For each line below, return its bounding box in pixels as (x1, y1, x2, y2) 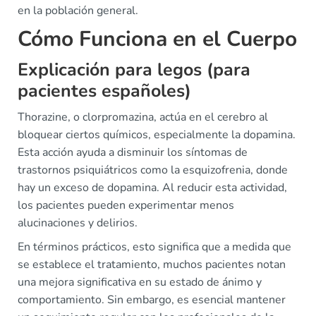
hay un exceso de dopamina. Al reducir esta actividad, (18, 180, 287, 196)
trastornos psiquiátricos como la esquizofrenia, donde (18, 162, 288, 178)
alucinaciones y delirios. (18, 215, 138, 231)
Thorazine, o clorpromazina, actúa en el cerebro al (18, 109, 268, 126)
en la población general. (18, 3, 138, 19)
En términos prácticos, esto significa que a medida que (18, 239, 291, 255)
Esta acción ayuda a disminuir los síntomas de (18, 145, 248, 161)
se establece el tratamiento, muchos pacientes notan (18, 257, 286, 273)
